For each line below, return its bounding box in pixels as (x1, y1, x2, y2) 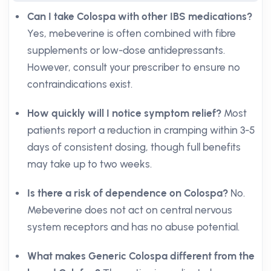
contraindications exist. (27, 78, 132, 90)
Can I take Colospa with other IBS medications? (27, 10, 252, 22)
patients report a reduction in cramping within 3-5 (27, 124, 255, 136)
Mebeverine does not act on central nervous (27, 204, 232, 216)
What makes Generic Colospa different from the (27, 250, 255, 262)
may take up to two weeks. (27, 158, 152, 170)
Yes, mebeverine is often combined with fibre (27, 27, 236, 39)
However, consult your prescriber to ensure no (27, 61, 240, 73)
